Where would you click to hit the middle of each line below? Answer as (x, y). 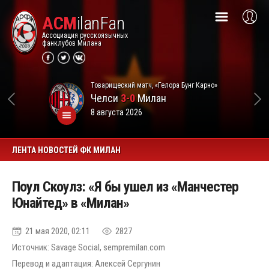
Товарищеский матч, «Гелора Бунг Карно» (154, 85)
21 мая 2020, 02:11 (58, 231)
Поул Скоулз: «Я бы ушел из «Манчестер (125, 187)
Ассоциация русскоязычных (85, 35)
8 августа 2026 (116, 112)
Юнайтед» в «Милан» (71, 203)
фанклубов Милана (72, 43)
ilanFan (100, 23)
